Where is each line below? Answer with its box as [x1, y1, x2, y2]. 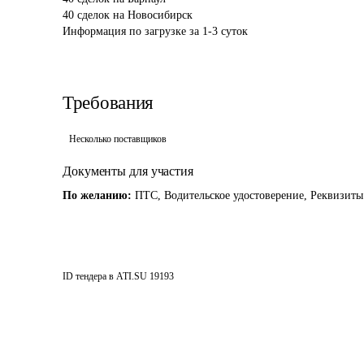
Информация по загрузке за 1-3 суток [63, 25, 248, 37]
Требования [63, 93, 154, 113]
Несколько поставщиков [69, 133, 167, 145]
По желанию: [63, 189, 135, 201]
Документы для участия [63, 164, 193, 178]
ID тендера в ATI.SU [63, 271, 147, 282]
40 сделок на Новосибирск [63, 9, 193, 21]
